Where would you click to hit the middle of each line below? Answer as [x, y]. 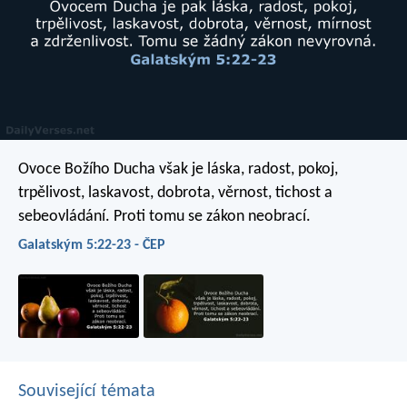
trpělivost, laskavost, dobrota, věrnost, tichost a [175, 193]
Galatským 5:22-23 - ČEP [92, 245]
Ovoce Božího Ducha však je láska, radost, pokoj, [178, 169]
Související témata [87, 391]
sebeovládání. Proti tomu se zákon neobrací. [164, 216]
